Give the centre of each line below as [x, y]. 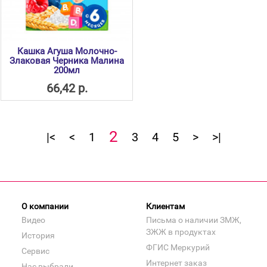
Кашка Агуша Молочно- [67, 52]
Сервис [35, 251]
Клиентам [165, 207]
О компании [45, 207]
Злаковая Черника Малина [67, 61]
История [38, 236]
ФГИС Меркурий [178, 248]
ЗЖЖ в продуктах [181, 232]
